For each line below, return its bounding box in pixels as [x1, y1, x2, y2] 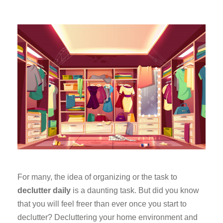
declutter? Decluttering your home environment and [17, 213, 198, 222]
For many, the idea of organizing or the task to [17, 173, 177, 182]
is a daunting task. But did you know [71, 186, 199, 195]
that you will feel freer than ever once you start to [17, 200, 187, 209]
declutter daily [17, 186, 71, 195]
